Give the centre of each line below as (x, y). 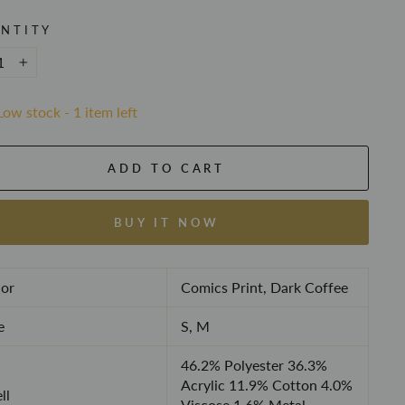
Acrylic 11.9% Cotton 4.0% (266, 385)
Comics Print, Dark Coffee (264, 287)
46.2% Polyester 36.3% (254, 365)
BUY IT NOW (166, 222)
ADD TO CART (167, 168)
